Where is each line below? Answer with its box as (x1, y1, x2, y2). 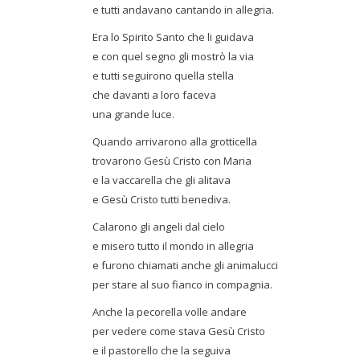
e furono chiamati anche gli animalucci (92, 258, 278, 272)
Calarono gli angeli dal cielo (92, 219, 225, 234)
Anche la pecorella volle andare (92, 305, 247, 319)
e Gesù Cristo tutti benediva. (92, 192, 231, 207)
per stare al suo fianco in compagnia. (92, 277, 272, 292)
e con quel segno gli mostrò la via (92, 49, 254, 63)
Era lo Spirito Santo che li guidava (92, 30, 254, 44)
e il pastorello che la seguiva (92, 343, 231, 358)
